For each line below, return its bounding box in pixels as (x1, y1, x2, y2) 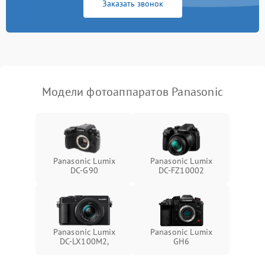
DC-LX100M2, (59, 236, 109, 247)
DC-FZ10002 (158, 165, 205, 176)
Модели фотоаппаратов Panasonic (42, 84, 223, 99)
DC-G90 (70, 165, 98, 176)
